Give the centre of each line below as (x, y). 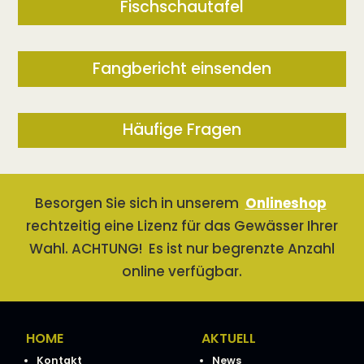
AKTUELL (229, 338)
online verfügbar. (182, 272)
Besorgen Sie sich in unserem (140, 204)
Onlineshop (286, 204)
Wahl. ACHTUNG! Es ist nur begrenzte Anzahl (182, 249)
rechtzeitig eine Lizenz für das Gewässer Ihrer (182, 226)
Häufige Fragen (182, 130)
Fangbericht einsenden (182, 68)
